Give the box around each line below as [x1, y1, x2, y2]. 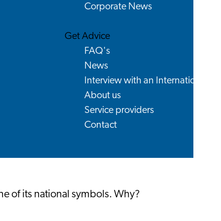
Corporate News [84, 1, 152, 12]
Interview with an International [84, 75, 208, 86]
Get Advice [65, 31, 110, 41]
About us [84, 90, 121, 101]
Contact [84, 120, 117, 130]
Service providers [84, 105, 154, 115]
